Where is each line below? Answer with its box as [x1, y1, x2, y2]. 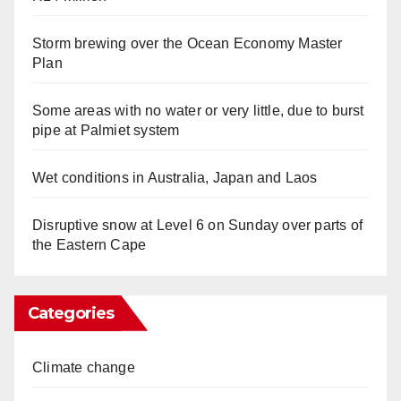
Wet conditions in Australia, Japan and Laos [32, 169, 318, 185]
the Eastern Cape [32, 236, 150, 252]
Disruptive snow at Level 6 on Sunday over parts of [32, 217, 363, 233]
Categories [28, 303, 114, 323]
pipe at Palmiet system [32, 122, 183, 138]
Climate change [32, 359, 135, 375]
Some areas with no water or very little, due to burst [32, 102, 364, 118]
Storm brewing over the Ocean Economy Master [32, 35, 343, 51]
